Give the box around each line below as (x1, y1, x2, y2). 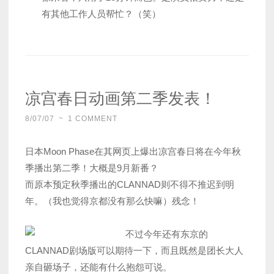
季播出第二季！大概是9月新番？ (25, 163, 158, 174)
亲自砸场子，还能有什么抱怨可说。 (25, 262, 172, 273)
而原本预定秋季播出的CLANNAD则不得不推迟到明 (25, 179, 234, 190)
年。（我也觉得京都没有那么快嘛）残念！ (25, 196, 199, 207)
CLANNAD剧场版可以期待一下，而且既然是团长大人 (25, 245, 243, 256)
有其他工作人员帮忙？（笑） (42, 9, 161, 20)
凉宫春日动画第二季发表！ (25, 87, 216, 109)
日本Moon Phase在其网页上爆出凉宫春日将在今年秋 (25, 146, 241, 157)
